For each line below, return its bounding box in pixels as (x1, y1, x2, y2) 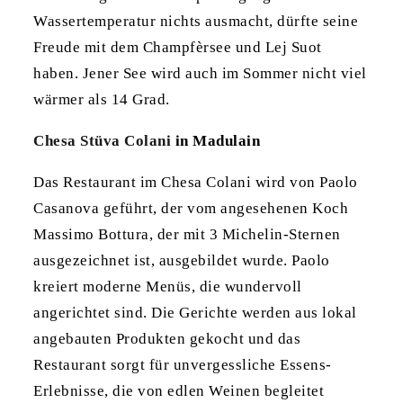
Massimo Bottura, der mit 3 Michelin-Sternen (33, 226, 341, 244)
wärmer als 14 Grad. (33, 91, 170, 109)
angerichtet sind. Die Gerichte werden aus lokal (33, 304, 357, 322)
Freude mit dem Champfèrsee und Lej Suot (33, 39, 322, 57)
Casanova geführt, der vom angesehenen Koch (33, 200, 349, 218)
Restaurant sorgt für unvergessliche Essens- (33, 356, 332, 374)
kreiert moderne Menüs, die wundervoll (33, 278, 302, 296)
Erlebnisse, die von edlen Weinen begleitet (33, 382, 325, 400)
